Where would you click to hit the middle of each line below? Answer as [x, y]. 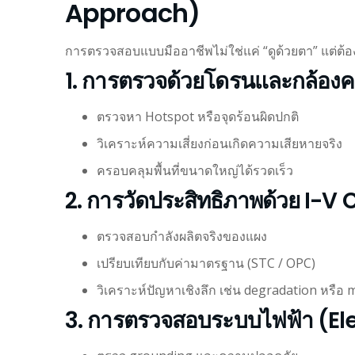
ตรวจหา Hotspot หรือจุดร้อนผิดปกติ [198, 116]
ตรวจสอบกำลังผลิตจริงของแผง [182, 236]
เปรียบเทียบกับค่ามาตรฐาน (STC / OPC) [206, 263]
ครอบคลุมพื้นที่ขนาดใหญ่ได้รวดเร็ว [195, 170]
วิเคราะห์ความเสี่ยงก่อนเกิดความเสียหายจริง [219, 143]
